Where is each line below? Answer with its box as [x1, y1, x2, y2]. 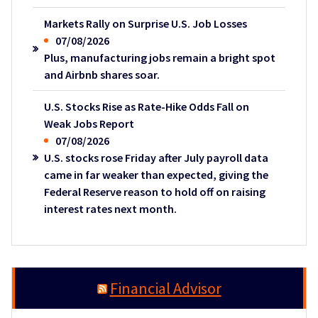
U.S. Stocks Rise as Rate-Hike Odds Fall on [43, 99, 249, 114]
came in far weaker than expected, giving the [43, 168, 268, 182]
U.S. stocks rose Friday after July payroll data [43, 150, 268, 165]
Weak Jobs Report [43, 116, 134, 131]
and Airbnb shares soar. [43, 67, 160, 82]
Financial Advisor [109, 278, 221, 299]
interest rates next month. [43, 202, 177, 216]
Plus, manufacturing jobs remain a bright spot [43, 50, 275, 65]
